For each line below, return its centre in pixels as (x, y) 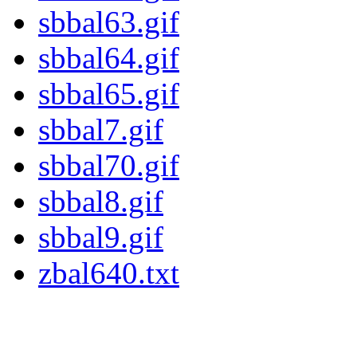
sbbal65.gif (109, 94)
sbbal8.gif (101, 202)
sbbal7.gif (101, 130)
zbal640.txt (109, 273)
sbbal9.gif (101, 237)
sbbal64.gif (109, 58)
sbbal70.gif (109, 166)
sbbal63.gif (109, 22)
